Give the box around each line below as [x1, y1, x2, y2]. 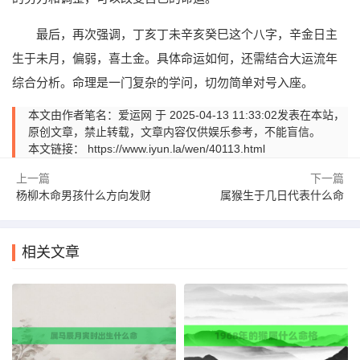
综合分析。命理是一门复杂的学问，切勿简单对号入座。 [12, 75, 313, 89]
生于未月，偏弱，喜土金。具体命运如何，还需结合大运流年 [12, 51, 337, 65]
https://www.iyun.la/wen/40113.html [88, 141, 265, 155]
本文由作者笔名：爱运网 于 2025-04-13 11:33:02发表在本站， [28, 108, 345, 121]
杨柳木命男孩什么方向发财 [16, 188, 151, 202]
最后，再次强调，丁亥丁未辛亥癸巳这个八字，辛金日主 [36, 27, 337, 41]
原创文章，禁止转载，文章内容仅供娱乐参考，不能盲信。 [28, 125, 321, 138]
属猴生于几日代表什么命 [220, 188, 344, 202]
